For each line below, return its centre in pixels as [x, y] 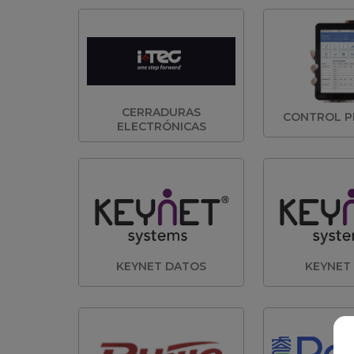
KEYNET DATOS [161, 266]
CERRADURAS [161, 112]
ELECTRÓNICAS [161, 126]
